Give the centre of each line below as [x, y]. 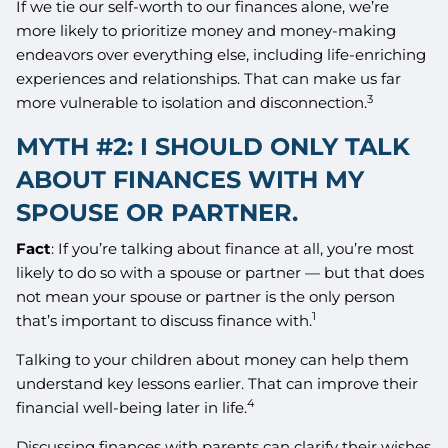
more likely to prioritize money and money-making [206, 31]
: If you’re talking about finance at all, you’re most [233, 248]
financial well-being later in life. [132, 407]
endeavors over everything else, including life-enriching [221, 55]
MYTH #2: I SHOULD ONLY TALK [213, 147]
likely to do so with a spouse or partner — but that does [220, 272]
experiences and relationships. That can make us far [209, 79]
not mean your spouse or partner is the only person [206, 296]
